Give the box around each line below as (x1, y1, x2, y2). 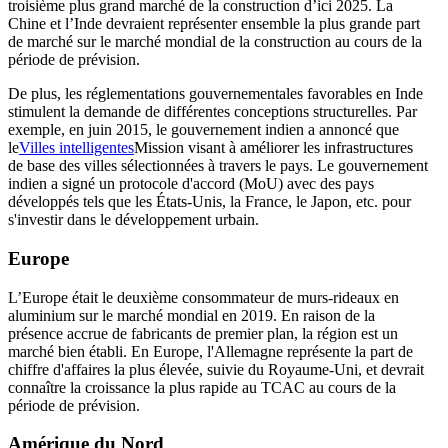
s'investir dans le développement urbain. (8, 211, 259, 229)
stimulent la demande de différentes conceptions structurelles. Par (8, 103, 417, 121)
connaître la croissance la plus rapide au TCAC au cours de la (8, 378, 396, 396)
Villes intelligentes (19, 139, 134, 157)
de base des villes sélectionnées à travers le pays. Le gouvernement (8, 157, 428, 175)
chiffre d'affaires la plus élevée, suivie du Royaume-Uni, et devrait (8, 360, 424, 378)
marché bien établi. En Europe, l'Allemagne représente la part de (8, 342, 413, 360)
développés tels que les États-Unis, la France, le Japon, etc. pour (8, 193, 411, 211)
